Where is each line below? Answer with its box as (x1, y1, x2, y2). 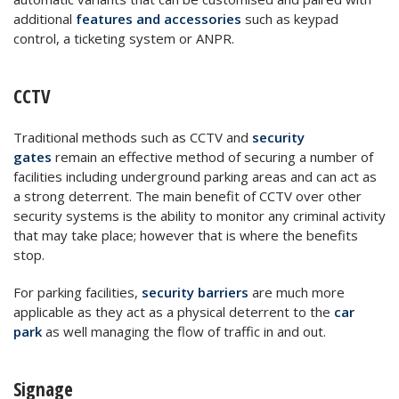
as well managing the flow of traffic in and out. (42, 322, 326, 340)
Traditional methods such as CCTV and (13, 127, 252, 146)
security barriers (142, 282, 248, 301)
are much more (248, 282, 345, 301)
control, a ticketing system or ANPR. (13, 28, 234, 47)
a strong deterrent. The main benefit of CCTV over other (13, 186, 362, 205)
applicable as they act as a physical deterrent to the (13, 302, 334, 321)
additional (13, 9, 76, 28)
